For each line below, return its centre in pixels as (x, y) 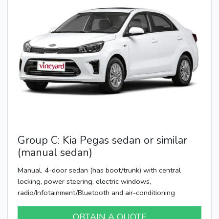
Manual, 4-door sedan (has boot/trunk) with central (99, 170)
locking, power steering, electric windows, (84, 181)
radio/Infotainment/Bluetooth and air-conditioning (96, 192)
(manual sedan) (55, 152)
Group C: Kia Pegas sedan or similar (102, 140)
